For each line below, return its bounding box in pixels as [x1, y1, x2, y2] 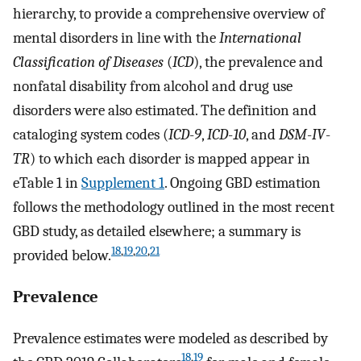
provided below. [13, 247, 111, 265]
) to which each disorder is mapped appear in [30, 150, 310, 168]
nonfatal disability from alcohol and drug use [13, 77, 293, 96]
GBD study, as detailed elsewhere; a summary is [13, 222, 301, 241]
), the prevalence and [193, 53, 323, 72]
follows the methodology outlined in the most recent [13, 198, 334, 217]
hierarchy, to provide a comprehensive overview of [13, 5, 325, 23]
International [219, 29, 301, 48]
